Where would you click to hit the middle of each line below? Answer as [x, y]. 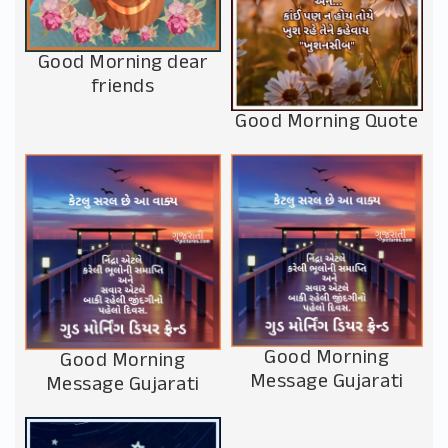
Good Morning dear [122, 64]
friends [122, 88]
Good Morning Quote [327, 122]
